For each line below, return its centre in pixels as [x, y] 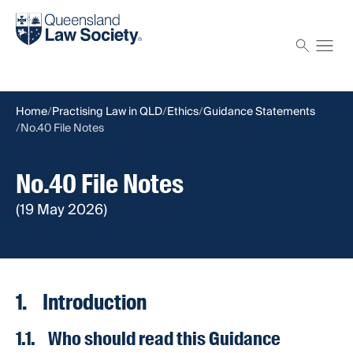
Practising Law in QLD [107, 112]
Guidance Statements [259, 112]
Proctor [37, 57]
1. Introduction [81, 303]
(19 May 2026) [61, 210]
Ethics [183, 112]
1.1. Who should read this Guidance [148, 339]
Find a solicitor [56, 15]
